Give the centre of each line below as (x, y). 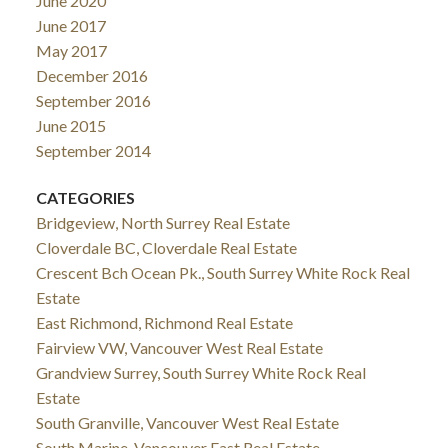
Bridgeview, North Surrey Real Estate (162, 223)
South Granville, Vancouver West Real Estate (187, 423)
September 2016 (93, 101)
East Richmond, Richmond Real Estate (164, 323)
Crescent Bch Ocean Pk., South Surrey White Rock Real (222, 273)
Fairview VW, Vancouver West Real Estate (179, 348)
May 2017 (71, 51)
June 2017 (70, 26)
